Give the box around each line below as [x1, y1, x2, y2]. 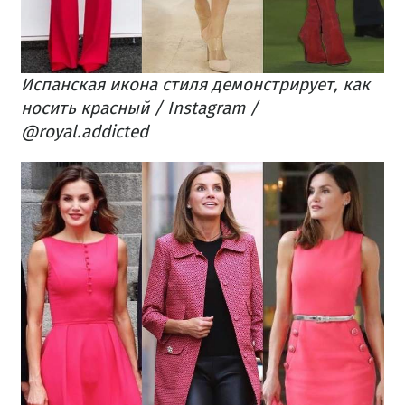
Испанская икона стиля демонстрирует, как [21, 74, 370, 96]
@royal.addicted [21, 121, 148, 143]
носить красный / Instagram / [21, 98, 259, 119]
